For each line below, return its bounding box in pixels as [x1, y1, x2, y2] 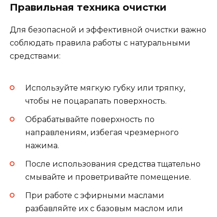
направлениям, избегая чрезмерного [25, 127, 179, 137]
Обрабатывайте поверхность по [25, 114, 155, 124]
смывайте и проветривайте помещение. [25, 172, 191, 182]
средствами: [10, 51, 61, 61]
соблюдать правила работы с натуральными [10, 38, 190, 48]
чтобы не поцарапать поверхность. [25, 96, 167, 106]
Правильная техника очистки [10, 1, 167, 14]
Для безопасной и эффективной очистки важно [10, 25, 206, 35]
